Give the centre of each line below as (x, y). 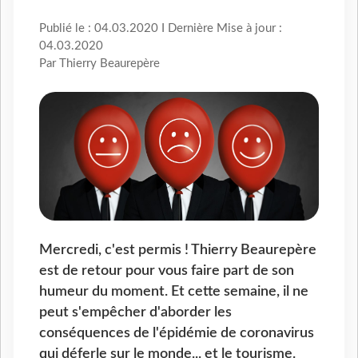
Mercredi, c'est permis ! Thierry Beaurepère (178, 249)
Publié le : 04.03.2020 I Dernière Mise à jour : (161, 29)
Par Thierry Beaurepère (99, 64)
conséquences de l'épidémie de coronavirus (177, 332)
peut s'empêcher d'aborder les (135, 312)
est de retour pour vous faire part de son (167, 270)
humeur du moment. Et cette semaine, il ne (174, 291)
